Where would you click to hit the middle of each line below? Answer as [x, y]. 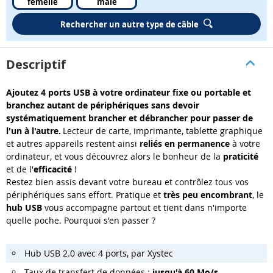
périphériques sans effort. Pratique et [85, 194]
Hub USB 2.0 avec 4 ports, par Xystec [99, 253]
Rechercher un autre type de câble [129, 24]
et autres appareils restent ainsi [73, 143]
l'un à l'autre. [34, 130]
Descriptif [36, 64]
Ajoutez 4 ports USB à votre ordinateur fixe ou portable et [129, 92]
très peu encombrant [208, 194]
